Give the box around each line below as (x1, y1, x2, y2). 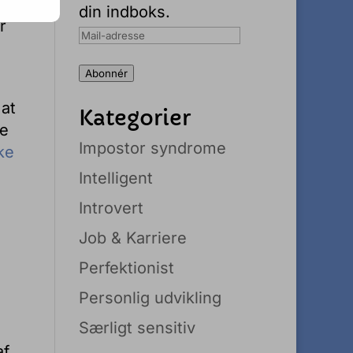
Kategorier (79, 105, 191, 131)
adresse (78, 46, 139, 65)
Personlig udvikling (79, 288, 222, 307)
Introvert (79, 199, 144, 217)
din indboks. (79, 2, 171, 21)
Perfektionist (79, 258, 175, 277)
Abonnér (85, 67, 128, 80)
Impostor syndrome (79, 139, 227, 158)
